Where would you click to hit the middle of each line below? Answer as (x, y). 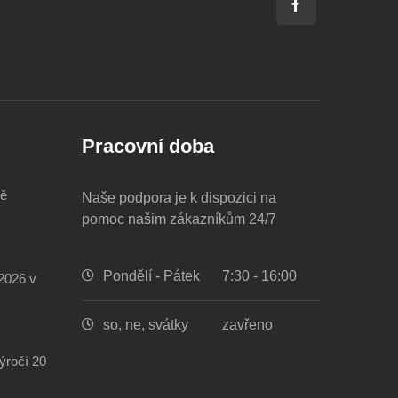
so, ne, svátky (145, 325)
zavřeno (248, 325)
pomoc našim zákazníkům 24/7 (179, 219)
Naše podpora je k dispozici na (179, 198)
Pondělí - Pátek (151, 276)
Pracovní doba (147, 146)
